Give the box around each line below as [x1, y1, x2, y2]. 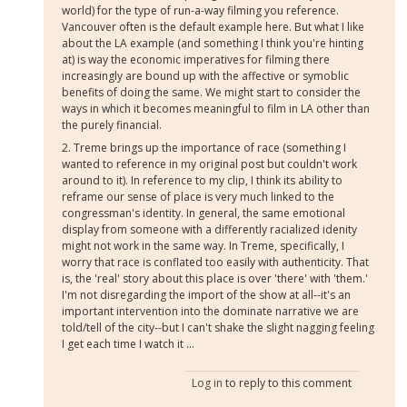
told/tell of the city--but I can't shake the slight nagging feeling [62, 320, 375, 336]
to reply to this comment [222, 375, 352, 392]
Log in [191, 375, 223, 392]
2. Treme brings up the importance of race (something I [62, 140, 347, 156]
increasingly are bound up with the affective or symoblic [62, 67, 350, 84]
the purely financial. [62, 116, 163, 133]
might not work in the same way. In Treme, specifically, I [62, 238, 345, 254]
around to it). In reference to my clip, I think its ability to [62, 173, 343, 189]
